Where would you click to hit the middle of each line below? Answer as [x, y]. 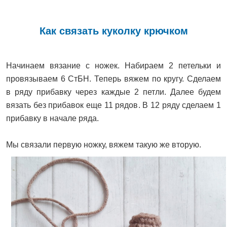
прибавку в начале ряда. [52, 118]
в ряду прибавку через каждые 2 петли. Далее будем [113, 92]
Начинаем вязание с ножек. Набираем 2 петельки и [113, 65]
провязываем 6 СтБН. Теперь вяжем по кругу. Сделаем [113, 79]
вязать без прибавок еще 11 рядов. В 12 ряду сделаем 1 [113, 105]
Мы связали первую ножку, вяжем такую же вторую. [104, 144]
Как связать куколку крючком [113, 31]
